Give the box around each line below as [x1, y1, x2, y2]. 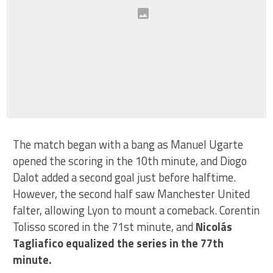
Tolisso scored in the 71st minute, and [13, 218, 196, 235]
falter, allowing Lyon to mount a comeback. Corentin [13, 201, 260, 219]
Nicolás [196, 218, 233, 235]
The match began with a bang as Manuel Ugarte [13, 135, 244, 153]
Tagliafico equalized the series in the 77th [13, 234, 224, 252]
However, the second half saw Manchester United [13, 185, 250, 202]
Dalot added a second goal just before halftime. [13, 168, 236, 186]
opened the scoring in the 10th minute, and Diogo [13, 152, 247, 169]
